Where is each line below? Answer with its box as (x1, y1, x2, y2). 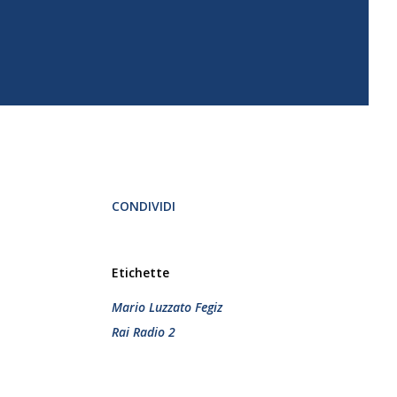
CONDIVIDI (112, 198, 175, 214)
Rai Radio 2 (112, 323, 175, 340)
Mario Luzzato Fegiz (112, 299, 222, 315)
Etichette (112, 264, 169, 281)
